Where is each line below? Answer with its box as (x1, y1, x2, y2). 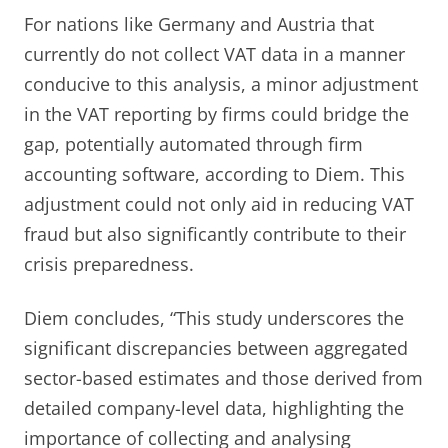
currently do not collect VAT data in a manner (24, 41, 405, 66)
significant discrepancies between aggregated (24, 335, 408, 360)
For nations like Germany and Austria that (24, 11, 374, 36)
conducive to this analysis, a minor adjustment (24, 71, 418, 96)
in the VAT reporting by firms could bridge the (24, 101, 409, 126)
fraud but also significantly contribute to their (24, 221, 406, 246)
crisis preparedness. (24, 251, 194, 276)
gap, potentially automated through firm (24, 131, 363, 156)
